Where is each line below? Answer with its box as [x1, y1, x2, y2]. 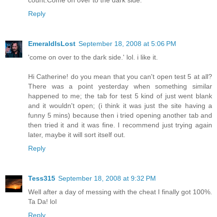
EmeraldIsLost [28, 40, 76, 48]
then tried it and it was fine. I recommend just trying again [28, 121, 212, 129]
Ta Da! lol [28, 198, 57, 206]
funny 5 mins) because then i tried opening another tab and [28, 111, 212, 120]
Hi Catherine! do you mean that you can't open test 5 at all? [28, 73, 212, 81]
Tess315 [28, 174, 55, 183]
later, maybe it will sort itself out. [28, 131, 125, 139]
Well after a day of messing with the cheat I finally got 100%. [28, 188, 212, 196]
